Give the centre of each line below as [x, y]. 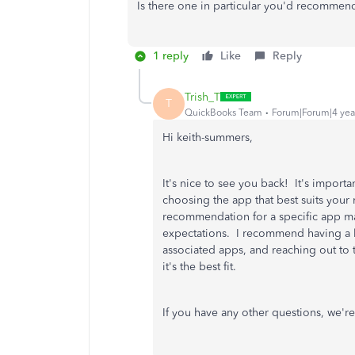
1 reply [171, 56]
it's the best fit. [199, 267]
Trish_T [202, 97]
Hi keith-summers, [208, 137]
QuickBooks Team [223, 112]
